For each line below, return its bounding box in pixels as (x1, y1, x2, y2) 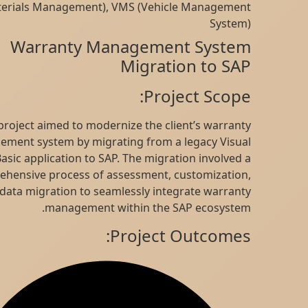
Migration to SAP (164, 54, 295, 78)
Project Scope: (187, 85, 295, 108)
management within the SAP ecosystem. (88, 200, 295, 216)
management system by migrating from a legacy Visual (8, 134, 295, 150)
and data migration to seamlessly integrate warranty (20, 184, 295, 199)
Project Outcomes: (153, 223, 295, 247)
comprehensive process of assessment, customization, (9, 167, 295, 183)
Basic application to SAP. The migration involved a (38, 151, 295, 166)
